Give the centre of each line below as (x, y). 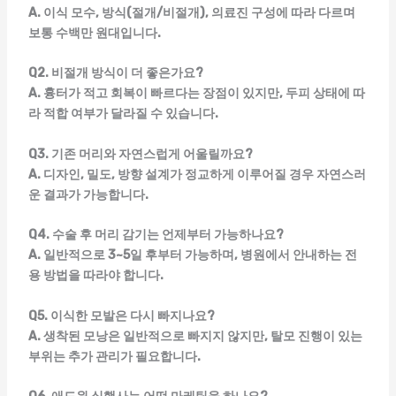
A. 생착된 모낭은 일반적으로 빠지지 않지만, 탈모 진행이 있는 (195, 336)
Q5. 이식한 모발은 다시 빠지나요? (121, 316)
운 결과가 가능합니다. (88, 194)
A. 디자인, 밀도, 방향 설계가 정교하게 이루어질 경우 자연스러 (197, 174)
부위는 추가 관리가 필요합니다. (114, 356)
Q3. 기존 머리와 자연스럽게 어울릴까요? (140, 154)
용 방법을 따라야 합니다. (95, 276)
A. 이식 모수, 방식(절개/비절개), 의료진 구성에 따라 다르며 (191, 13)
